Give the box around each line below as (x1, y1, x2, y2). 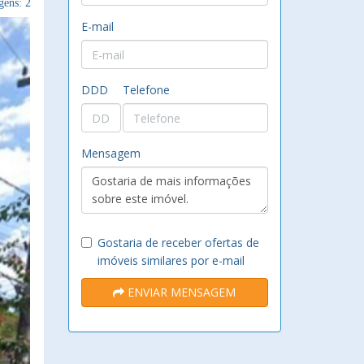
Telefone (122, 82, 170, 97)
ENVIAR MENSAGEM (124, 284, 236, 300)
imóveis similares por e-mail (97, 253, 245, 268)
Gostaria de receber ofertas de (97, 235, 259, 250)
